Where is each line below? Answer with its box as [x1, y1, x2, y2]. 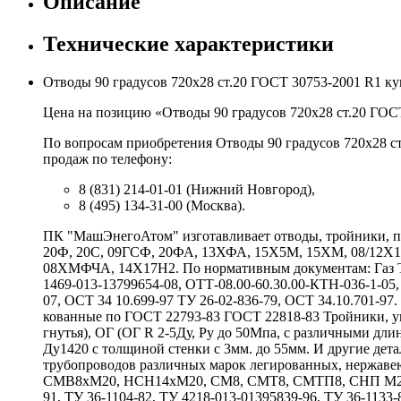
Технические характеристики [43, 31, 334, 55]
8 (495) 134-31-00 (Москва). [79, 197, 245, 213]
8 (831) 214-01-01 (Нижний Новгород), [79, 181, 315, 197]
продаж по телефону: [43, 150, 172, 166]
